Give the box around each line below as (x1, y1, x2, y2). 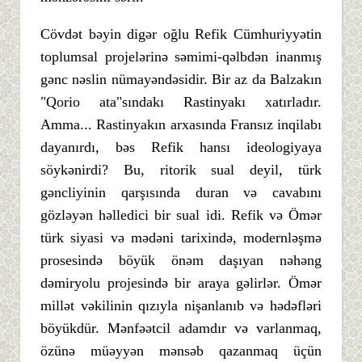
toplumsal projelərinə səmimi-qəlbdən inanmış (40, 48, 322, 65)
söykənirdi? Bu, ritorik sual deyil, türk (40, 161, 322, 178)
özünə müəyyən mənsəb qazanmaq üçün (40, 342, 322, 359)
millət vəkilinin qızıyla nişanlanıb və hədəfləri (40, 297, 322, 314)
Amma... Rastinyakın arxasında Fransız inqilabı (40, 116, 322, 133)
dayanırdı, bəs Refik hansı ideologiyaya (40, 138, 322, 155)
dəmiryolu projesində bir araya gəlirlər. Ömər (40, 274, 322, 291)
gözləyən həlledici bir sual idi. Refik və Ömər (40, 206, 322, 223)
